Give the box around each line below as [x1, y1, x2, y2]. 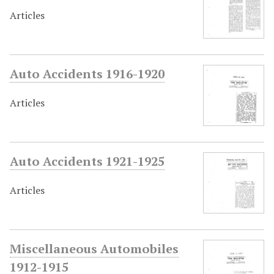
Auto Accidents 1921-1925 [10, 153, 165, 169]
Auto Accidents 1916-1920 [10, 65, 165, 82]
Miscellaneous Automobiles [10, 240, 179, 257]
